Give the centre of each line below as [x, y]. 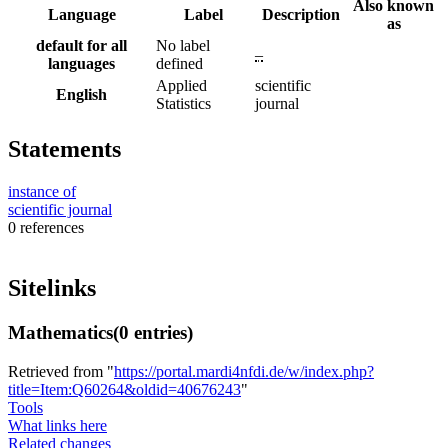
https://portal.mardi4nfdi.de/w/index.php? [244, 371]
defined [179, 64]
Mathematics [60, 332]
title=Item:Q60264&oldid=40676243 [124, 389]
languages [81, 64]
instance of [42, 191]
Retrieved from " [61, 371]
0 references [46, 227]
